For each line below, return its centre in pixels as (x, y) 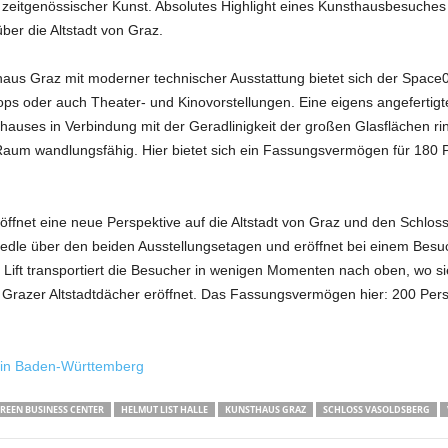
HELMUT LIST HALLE (164, 409)
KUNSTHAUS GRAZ (265, 409)
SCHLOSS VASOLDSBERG (376, 409)
